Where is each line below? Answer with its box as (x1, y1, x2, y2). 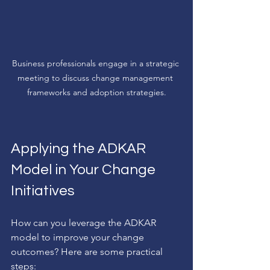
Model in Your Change (11, 162, 159, 177)
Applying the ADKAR (11, 140, 149, 156)
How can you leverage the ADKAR (11, 216, 159, 228)
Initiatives (11, 183, 75, 198)
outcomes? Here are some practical (11, 245, 165, 257)
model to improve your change (11, 231, 146, 243)
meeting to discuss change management (17, 72, 175, 83)
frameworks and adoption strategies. (27, 86, 166, 98)
